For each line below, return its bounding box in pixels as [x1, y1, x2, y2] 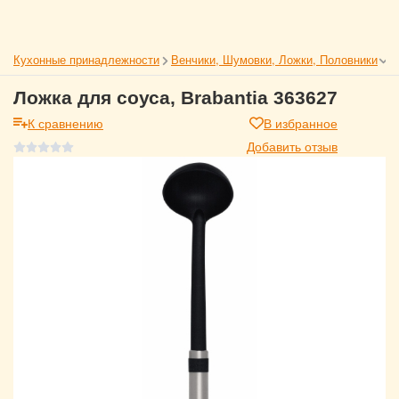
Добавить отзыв [247, 137, 338, 155]
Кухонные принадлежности [13, 51, 159, 68]
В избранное [264, 114, 338, 132]
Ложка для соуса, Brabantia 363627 [13, 87, 338, 108]
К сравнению [28, 114, 103, 132]
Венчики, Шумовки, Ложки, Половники [171, 51, 378, 68]
